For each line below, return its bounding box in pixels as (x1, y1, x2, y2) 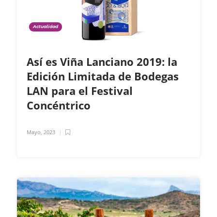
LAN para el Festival (27, 83, 133, 98)
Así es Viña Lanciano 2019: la (27, 54, 177, 69)
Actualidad (33, 24, 58, 30)
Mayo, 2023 (27, 128, 55, 136)
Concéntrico (27, 98, 93, 113)
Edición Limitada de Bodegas (27, 69, 179, 84)
